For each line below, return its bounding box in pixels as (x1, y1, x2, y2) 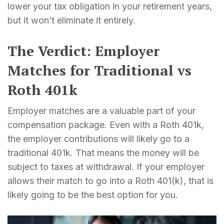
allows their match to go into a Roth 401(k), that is (7, 175, 213, 186)
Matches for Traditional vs (7, 60, 191, 79)
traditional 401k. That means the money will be (7, 147, 199, 158)
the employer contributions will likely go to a (7, 133, 189, 144)
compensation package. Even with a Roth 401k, (7, 119, 204, 130)
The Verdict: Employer (7, 41, 159, 60)
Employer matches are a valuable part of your (7, 105, 195, 116)
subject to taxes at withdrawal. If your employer (7, 161, 204, 172)
